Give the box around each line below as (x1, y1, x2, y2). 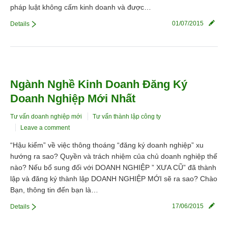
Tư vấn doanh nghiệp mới (10, 113, 82, 121)
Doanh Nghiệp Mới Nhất (10, 92, 135, 105)
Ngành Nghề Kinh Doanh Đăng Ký (10, 78, 187, 91)
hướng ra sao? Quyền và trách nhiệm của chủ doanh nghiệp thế (10, 152, 217, 161)
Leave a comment (20, 124, 70, 132)
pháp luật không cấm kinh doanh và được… (10, 3, 151, 12)
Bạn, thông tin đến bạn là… (10, 186, 98, 194)
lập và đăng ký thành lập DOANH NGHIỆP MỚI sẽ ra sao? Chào (10, 175, 217, 183)
